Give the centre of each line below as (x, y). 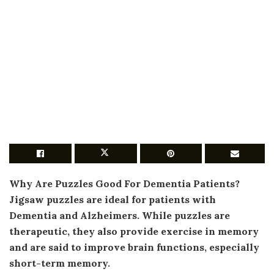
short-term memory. (60, 263)
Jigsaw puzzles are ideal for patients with (113, 199)
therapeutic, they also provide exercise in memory (134, 231)
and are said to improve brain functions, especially (134, 247)
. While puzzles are (183, 215)
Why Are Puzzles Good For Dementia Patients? (124, 183)
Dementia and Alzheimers (73, 215)
